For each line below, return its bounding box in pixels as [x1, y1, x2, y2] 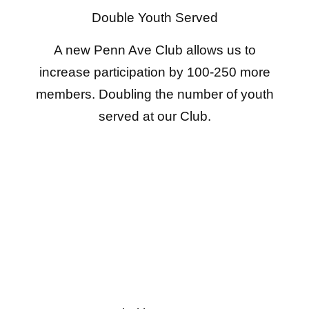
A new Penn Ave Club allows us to [53, 42, 256, 57]
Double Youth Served [91, 10, 218, 26]
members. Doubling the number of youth [35, 86, 274, 101]
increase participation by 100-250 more [39, 64, 270, 79]
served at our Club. [98, 108, 211, 123]
